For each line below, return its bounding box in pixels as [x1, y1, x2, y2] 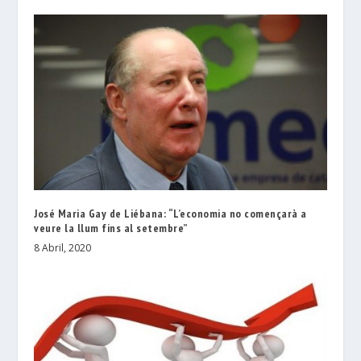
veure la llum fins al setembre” [34, 220, 189, 235]
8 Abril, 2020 [34, 240, 92, 255]
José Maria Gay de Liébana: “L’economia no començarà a [34, 205, 307, 221]
